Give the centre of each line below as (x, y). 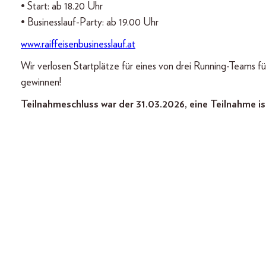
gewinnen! (41, 83)
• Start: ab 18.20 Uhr (62, 7)
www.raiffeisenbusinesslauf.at (78, 45)
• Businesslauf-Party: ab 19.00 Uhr (90, 23)
